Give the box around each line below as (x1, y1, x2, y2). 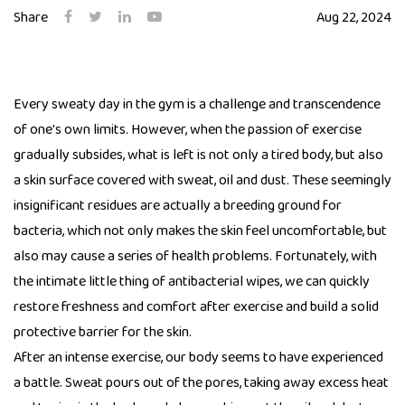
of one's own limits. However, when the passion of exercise (14, 118, 362, 142)
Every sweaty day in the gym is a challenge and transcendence (14, 93, 381, 117)
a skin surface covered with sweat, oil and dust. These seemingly (14, 169, 391, 193)
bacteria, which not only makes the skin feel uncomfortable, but (14, 220, 387, 243)
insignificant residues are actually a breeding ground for (14, 194, 342, 218)
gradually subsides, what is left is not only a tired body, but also (14, 144, 383, 167)
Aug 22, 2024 (316, 6, 391, 29)
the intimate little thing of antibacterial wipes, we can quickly (14, 270, 370, 294)
